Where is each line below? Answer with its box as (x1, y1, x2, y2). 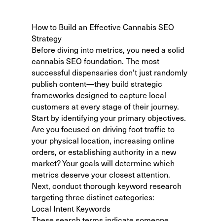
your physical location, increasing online (32, 135, 175, 146)
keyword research (117, 180, 182, 191)
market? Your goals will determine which (32, 157, 175, 168)
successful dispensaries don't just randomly (32, 67, 187, 77)
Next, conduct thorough (32, 180, 117, 191)
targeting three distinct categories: (32, 191, 154, 202)
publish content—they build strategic (32, 78, 162, 89)
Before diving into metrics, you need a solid (32, 44, 184, 55)
